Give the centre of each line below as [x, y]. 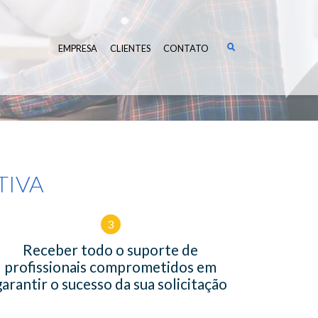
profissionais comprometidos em [111, 266]
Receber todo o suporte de [111, 249]
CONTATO [186, 48]
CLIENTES [130, 48]
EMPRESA [78, 48]
